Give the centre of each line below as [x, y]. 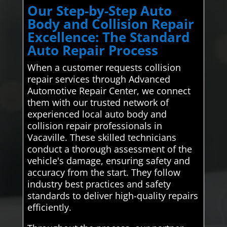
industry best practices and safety [99, 184]
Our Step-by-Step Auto [99, 11]
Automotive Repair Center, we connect [109, 91]
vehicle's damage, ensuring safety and [108, 161]
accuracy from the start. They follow [104, 173]
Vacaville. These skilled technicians [102, 138]
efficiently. [49, 207]
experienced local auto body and [97, 114]
